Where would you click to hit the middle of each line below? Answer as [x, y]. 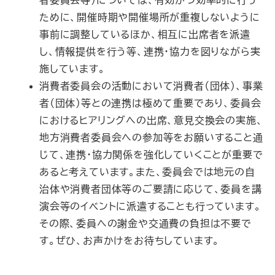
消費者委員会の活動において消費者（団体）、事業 [151, 86]
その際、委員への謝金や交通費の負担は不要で [145, 223]
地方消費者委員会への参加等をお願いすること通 [151, 137]
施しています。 [72, 69]
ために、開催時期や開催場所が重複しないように [150, 17]
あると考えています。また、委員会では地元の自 [147, 172]
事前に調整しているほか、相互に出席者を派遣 [145, 34]
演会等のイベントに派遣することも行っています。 [150, 206]
